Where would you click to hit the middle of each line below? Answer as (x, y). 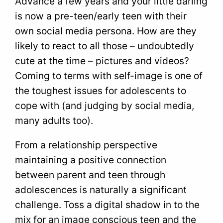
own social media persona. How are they (106, 31)
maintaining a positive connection (91, 160)
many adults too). (54, 120)
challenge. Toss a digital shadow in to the (108, 204)
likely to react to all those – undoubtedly (105, 46)
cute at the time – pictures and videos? (102, 60)
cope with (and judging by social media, (105, 105)
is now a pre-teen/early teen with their (101, 16)
